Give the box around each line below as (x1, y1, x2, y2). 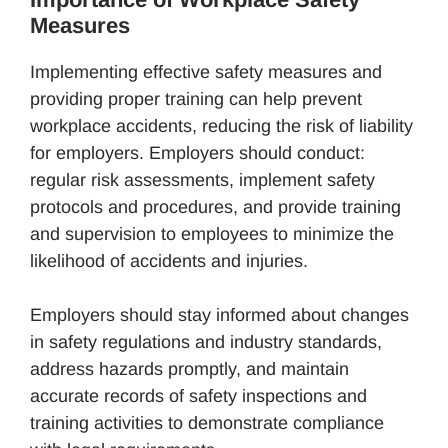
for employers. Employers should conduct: (30, 142, 365, 163)
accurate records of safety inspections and (30, 385, 367, 406)
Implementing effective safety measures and (30, 61, 382, 82)
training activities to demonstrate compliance (30, 412, 384, 433)
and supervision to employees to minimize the (30, 223, 394, 244)
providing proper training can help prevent (30, 88, 362, 109)
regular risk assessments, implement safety (30, 169, 375, 190)
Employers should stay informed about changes (30, 304, 409, 325)
